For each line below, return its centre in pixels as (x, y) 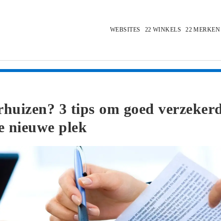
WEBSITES (125, 30)
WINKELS (167, 30)
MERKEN (207, 30)
